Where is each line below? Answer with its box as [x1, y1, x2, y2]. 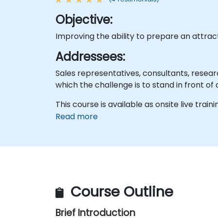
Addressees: [55, 48, 125, 65]
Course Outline [67, 182, 173, 202]
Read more [55, 110, 98, 122]
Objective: [55, 11, 112, 28]
